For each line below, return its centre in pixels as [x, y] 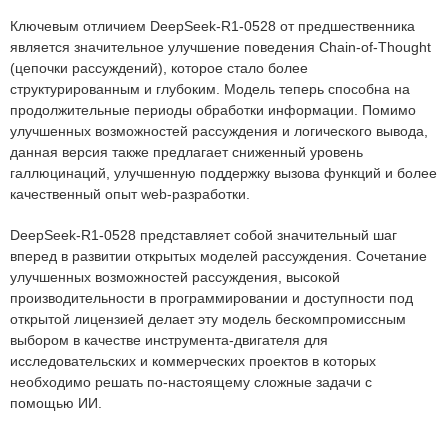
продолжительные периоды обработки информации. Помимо [213, 110]
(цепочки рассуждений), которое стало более [159, 68]
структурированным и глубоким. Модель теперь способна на [210, 89]
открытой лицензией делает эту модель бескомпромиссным [208, 319]
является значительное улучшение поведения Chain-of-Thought [220, 47]
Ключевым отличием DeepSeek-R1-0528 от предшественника [212, 26]
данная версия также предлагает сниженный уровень [186, 152]
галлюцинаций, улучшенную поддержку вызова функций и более [223, 173]
